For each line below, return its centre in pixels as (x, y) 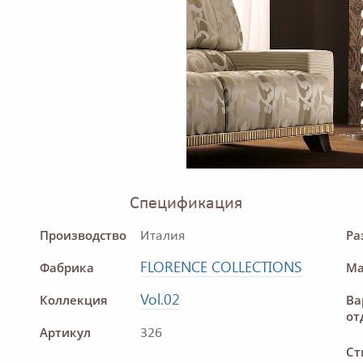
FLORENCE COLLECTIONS (221, 267)
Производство (83, 235)
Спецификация (186, 204)
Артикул (65, 333)
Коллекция (74, 300)
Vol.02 (160, 299)
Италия (163, 237)
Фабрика (67, 268)
